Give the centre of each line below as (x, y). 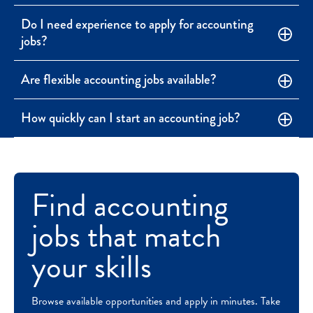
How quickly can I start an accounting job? (131, 118)
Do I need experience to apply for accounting (137, 24)
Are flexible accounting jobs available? (119, 79)
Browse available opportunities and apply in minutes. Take (156, 301)
